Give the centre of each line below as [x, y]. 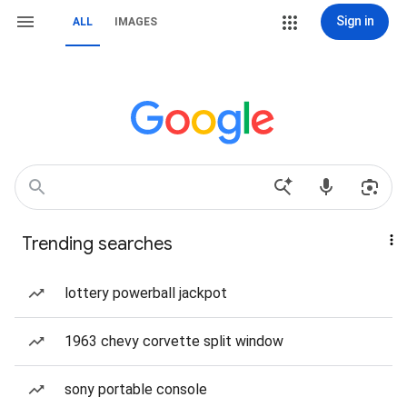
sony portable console [136, 389]
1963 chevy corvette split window [174, 341]
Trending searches [97, 244]
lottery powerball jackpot [146, 293]
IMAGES [136, 22]
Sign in [355, 21]
